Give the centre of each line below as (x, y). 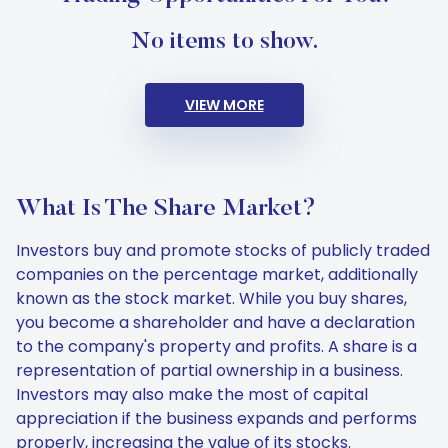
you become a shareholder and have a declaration (215, 322)
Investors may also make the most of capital (192, 394)
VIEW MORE (224, 105)
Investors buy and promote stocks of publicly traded (223, 250)
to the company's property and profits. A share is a (216, 346)
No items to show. (224, 42)
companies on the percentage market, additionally (217, 274)
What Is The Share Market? (166, 209)
